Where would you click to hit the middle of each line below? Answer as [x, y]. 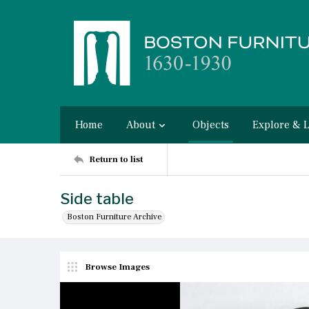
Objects [211, 125]
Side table [97, 199]
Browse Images [117, 267]
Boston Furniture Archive [114, 217]
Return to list [116, 159]
